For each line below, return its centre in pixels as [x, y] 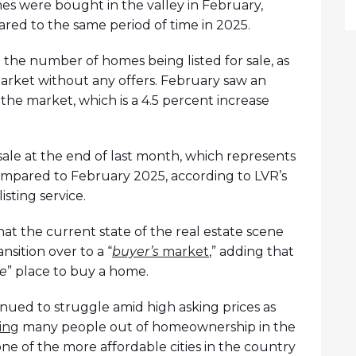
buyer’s [137, 252]
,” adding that [252, 252]
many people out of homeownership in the [157, 327]
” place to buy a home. [78, 272]
